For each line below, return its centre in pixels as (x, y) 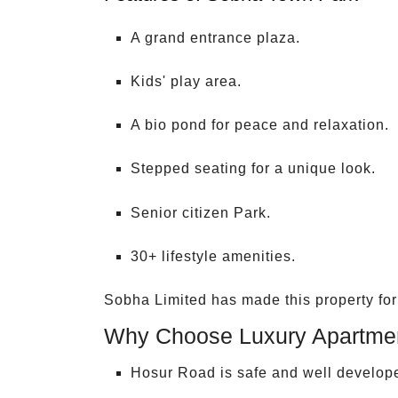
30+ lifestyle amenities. (213, 256)
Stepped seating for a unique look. (253, 169)
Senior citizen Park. (201, 212)
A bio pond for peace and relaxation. (260, 125)
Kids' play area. (186, 81)
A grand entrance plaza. (215, 37)
